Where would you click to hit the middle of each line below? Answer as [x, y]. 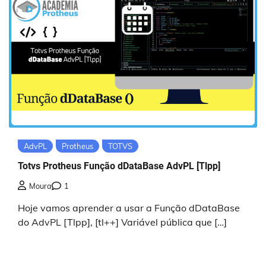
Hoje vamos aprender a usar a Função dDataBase [129, 208]
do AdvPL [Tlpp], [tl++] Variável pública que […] [122, 222]
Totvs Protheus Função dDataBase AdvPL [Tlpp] [119, 166]
